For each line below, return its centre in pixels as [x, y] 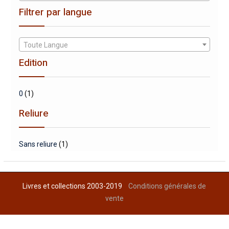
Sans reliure [38, 144]
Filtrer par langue [55, 13]
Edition [33, 63]
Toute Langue [45, 45]
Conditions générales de [167, 186]
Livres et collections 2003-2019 [76, 186]
